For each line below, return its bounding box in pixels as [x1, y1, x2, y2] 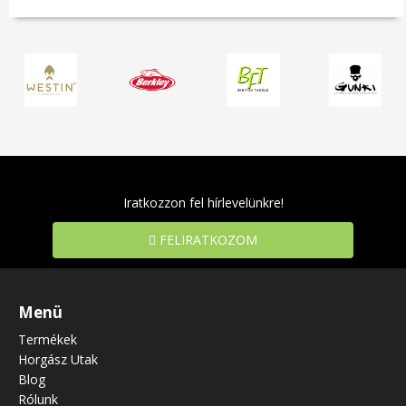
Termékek [18, 330, 77, 348]
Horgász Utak [18, 350, 98, 368]
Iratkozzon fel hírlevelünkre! [122, 193, 284, 211]
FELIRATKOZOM [156, 230, 257, 248]
